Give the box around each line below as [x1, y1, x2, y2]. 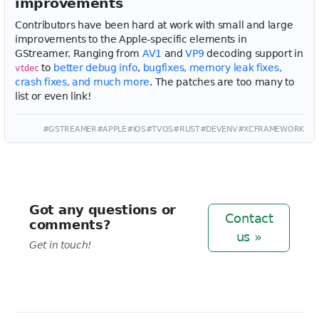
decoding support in [204, 48, 303, 59]
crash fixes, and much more [15, 76, 150, 88]
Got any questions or [29, 203, 176, 217]
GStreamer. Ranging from [15, 48, 142, 59]
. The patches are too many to [150, 76, 295, 88]
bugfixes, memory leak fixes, [142, 62, 282, 73]
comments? [29, 218, 110, 232]
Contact [224, 211, 273, 226]
